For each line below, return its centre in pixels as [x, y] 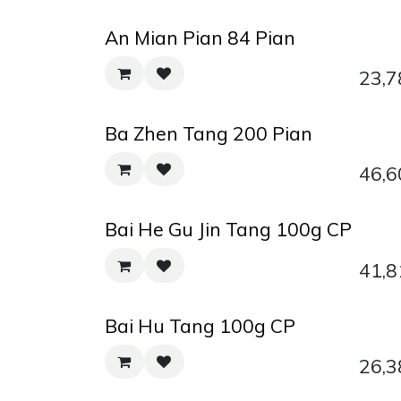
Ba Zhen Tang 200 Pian [209, 133]
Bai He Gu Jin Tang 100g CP [228, 230]
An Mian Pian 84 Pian [200, 37]
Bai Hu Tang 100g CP [200, 325]
